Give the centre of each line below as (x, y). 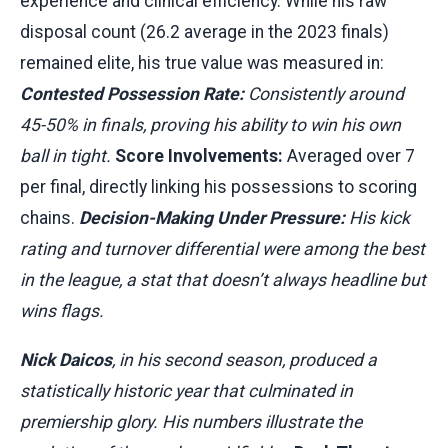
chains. (49, 218)
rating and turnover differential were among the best (222, 249)
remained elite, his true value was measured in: (202, 63)
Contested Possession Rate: (132, 94)
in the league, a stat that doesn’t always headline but (223, 280)
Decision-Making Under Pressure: (212, 218)
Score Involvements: (199, 156)
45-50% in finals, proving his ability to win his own (210, 125)
